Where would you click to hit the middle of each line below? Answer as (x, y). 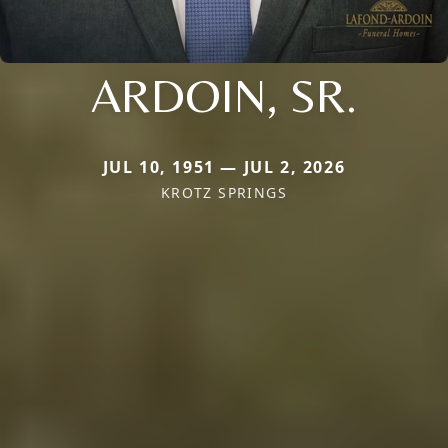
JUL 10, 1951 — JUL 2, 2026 (224, 167)
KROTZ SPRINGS (224, 193)
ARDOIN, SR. (224, 95)
